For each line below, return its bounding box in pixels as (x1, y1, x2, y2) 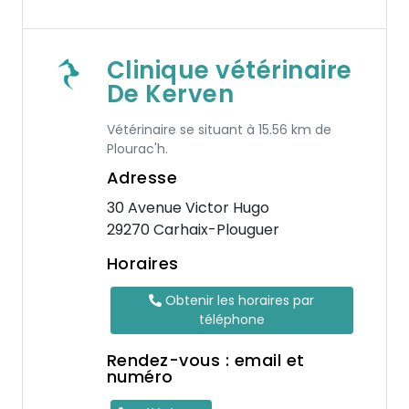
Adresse (106, 166, 178, 189)
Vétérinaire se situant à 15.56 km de (106, 121, 331, 139)
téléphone (198, 310, 265, 329)
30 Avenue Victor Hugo (106, 197, 269, 218)
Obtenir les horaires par (162, 291, 315, 309)
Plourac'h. (106, 140, 168, 158)
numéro (106, 365, 173, 388)
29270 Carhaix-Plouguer (106, 219, 279, 240)
